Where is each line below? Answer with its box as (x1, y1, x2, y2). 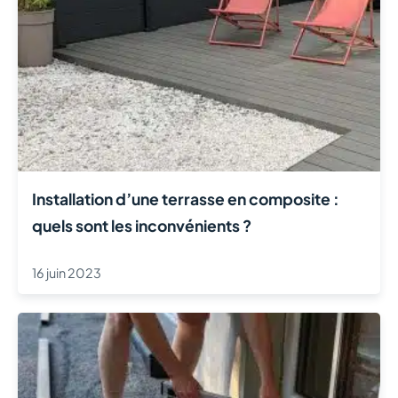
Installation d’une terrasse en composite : (32, 188, 339, 209)
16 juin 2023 (32, 264, 101, 281)
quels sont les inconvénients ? (32, 215, 251, 235)
